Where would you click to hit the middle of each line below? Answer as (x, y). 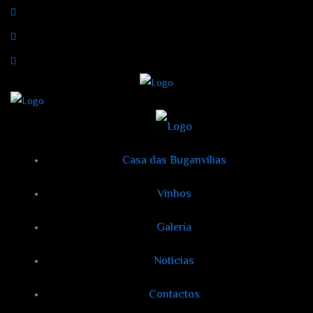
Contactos (174, 294)
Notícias (174, 261)
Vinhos (174, 194)
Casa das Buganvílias (174, 160)
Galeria (174, 227)
